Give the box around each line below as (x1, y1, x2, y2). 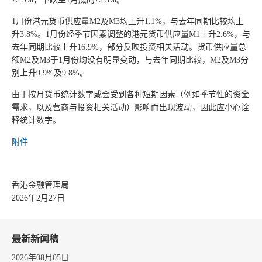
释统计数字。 (12, 116, 61, 125)
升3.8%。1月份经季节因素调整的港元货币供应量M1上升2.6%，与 (12, 30, 250, 39)
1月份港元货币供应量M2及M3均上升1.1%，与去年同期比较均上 (12, 17, 244, 26)
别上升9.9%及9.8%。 (12, 68, 88, 77)
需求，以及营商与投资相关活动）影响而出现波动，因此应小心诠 (12, 103, 249, 112)
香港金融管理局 (12, 181, 69, 189)
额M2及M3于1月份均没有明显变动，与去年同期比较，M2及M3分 (12, 56, 249, 64)
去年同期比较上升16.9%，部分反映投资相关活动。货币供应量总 (12, 43, 246, 51)
